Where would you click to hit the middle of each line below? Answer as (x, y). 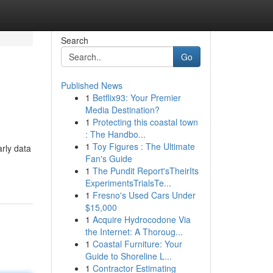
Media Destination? (122, 110)
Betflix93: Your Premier (136, 97)
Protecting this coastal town (145, 122)
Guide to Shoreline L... (128, 256)
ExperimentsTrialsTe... (128, 183)
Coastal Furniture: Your (137, 244)
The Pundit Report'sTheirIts (145, 171)
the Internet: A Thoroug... (134, 232)
